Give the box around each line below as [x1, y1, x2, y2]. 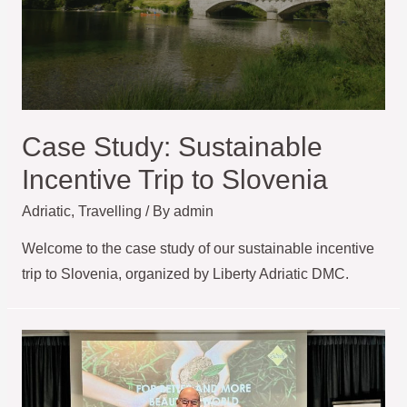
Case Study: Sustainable [21, 132, 323, 163]
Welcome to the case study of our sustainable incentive [21, 240, 374, 256]
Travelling [77, 203, 142, 220]
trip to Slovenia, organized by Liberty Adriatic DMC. [21, 265, 349, 282]
